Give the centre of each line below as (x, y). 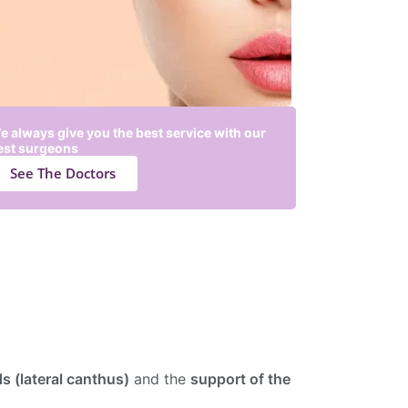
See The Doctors (63, 173)
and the (160, 378)
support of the (241, 378)
